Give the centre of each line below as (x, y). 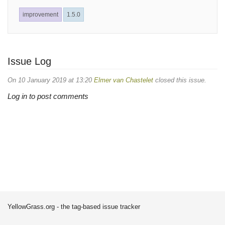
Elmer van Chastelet (124, 80)
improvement (40, 15)
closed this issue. (180, 80)
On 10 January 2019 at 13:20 (51, 80)
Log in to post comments (48, 96)
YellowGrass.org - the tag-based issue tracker (74, 207)
